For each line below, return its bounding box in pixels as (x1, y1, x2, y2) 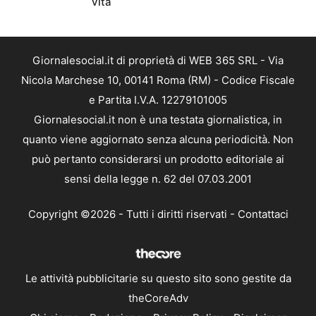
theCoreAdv (128, 291, 188, 305)
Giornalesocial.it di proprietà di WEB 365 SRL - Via (32, 53, 284, 67)
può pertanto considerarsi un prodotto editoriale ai (32, 152, 284, 166)
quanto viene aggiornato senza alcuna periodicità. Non (23, 132, 293, 146)
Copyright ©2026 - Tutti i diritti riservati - (28, 207, 238, 221)
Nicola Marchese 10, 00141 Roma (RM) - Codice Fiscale (21, 73, 295, 87)
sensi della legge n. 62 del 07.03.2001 (64, 171, 252, 186)
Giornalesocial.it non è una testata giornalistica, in (34, 112, 282, 126)
